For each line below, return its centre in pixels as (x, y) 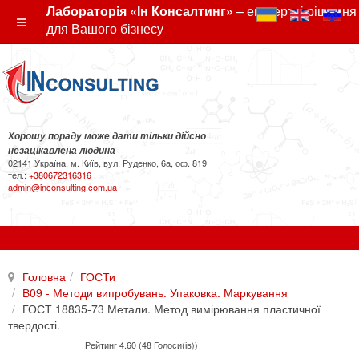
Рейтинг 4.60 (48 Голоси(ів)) (141, 344)
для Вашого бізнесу (105, 28)
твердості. (34, 325)
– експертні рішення (295, 11)
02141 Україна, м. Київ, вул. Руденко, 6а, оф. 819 (107, 163)
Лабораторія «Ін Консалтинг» (140, 11)
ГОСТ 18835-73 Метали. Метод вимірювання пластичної (171, 309)
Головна (44, 276)
